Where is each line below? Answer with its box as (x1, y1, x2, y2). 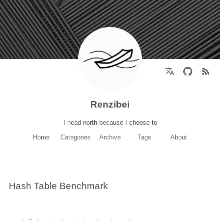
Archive (99, 134, 121, 141)
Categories (60, 134, 91, 141)
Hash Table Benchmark (8, 180, 108, 191)
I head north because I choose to (63, 119, 157, 127)
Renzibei (90, 99, 130, 110)
